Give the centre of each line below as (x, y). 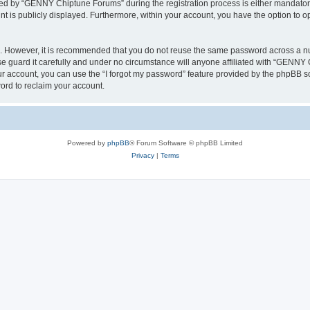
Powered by (87, 143)
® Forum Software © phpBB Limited (186, 143)
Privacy (143, 155)
